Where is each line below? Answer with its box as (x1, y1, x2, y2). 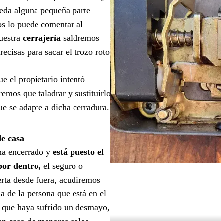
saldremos (61, 33, 99, 43)
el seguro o (41, 160, 83, 171)
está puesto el (53, 147, 104, 157)
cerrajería (23, 33, 61, 43)
